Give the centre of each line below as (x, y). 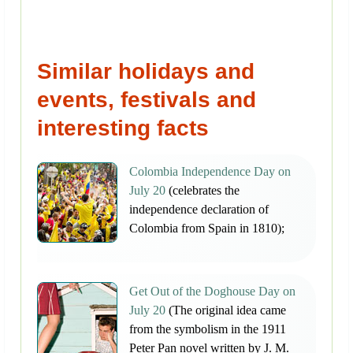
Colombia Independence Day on (210, 172)
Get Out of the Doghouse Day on (212, 292)
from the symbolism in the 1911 (208, 329)
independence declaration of (199, 210)
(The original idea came (226, 310)
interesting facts (123, 128)
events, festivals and (147, 100)
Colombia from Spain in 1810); (207, 229)
